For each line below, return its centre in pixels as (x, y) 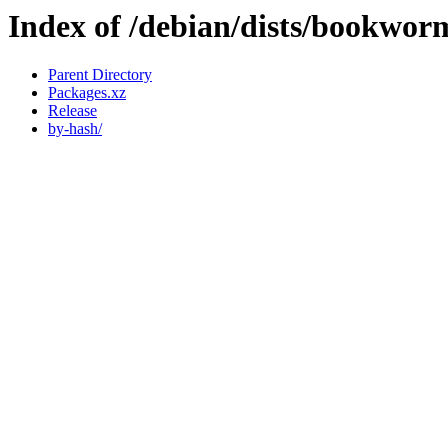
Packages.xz (87, 93)
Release (72, 111)
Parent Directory (100, 75)
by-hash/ (75, 129)
